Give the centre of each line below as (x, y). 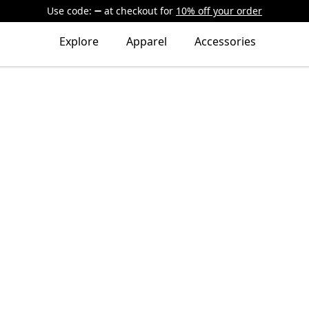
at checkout (131, 11)
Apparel (146, 41)
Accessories (225, 41)
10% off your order (219, 11)
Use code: (69, 11)
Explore (79, 41)
